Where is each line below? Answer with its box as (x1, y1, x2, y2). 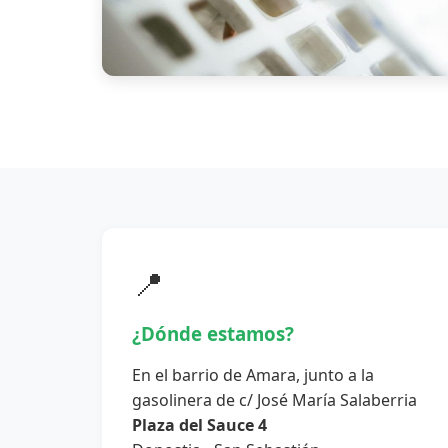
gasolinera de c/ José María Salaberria (132, 389, 417, 412)
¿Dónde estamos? (132, 321, 294, 347)
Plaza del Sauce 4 (132, 414, 267, 437)
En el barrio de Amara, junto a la (132, 364, 374, 387)
